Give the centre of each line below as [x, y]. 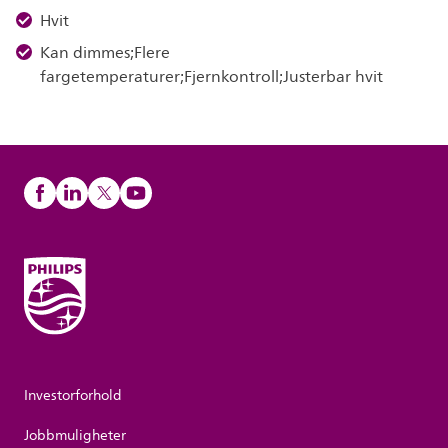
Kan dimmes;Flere [105, 53]
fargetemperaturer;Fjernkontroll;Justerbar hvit [211, 77]
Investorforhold [73, 396]
